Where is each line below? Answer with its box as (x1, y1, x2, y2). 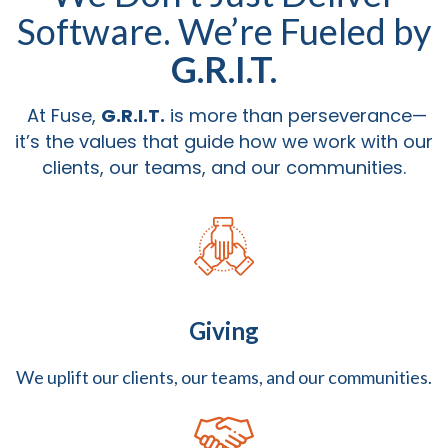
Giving (189, 316, 259, 346)
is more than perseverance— (164, 103, 427, 129)
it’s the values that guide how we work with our (15, 129, 433, 155)
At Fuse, (21, 103, 101, 129)
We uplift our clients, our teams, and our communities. (16, 366, 432, 389)
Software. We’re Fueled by (17, 9, 431, 54)
